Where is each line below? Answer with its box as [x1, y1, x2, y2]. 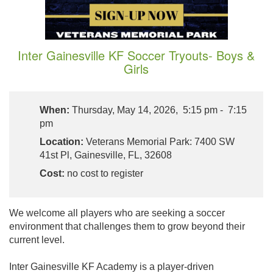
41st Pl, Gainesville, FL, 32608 [40, 149, 172, 160]
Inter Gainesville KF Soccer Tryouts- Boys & [18, 46, 255, 64]
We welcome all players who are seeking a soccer [9, 207, 225, 218]
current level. [9, 234, 65, 245]
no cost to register [65, 168, 143, 179]
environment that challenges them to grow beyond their [9, 221, 245, 232]
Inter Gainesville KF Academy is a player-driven [9, 261, 214, 272]
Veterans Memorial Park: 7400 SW [83, 136, 235, 147]
